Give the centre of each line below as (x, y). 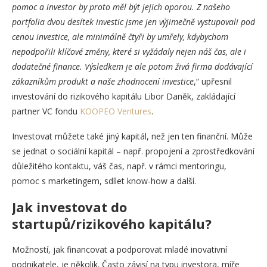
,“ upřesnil (213, 81)
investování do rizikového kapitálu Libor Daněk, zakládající (124, 96)
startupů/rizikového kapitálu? (112, 223)
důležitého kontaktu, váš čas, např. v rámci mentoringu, (119, 166)
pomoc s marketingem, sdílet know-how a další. (104, 181)
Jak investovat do (69, 207)
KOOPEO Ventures (116, 111)
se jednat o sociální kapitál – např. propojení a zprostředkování (133, 151)
